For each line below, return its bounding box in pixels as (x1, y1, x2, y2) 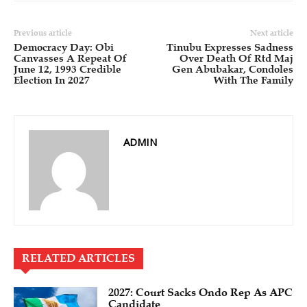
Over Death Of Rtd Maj (179, 51, 293, 64)
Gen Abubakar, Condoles (171, 62, 293, 75)
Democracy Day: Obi (14, 40, 114, 53)
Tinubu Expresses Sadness (166, 40, 293, 53)
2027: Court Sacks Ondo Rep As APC (108, 285, 293, 299)
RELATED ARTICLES (22, 251, 135, 265)
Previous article (14, 27, 72, 38)
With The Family (213, 73, 293, 86)
